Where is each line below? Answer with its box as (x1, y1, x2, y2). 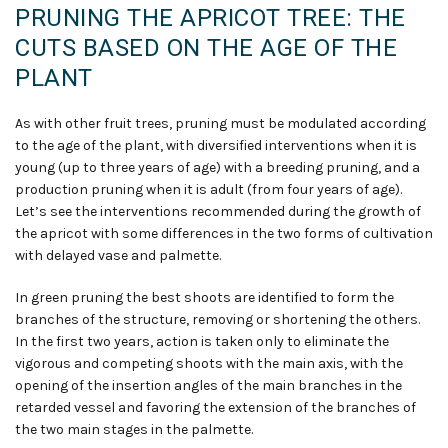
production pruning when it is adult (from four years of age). (15, 181, 402, 199)
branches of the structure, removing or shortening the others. (15, 311, 420, 329)
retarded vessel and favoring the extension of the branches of (15, 399, 416, 417)
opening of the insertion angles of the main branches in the (15, 377, 402, 395)
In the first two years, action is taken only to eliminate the (15, 333, 389, 351)
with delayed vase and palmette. (15, 247, 221, 265)
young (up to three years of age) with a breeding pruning (15, 159, 378, 177)
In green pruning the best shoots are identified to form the (15, 289, 394, 307)
